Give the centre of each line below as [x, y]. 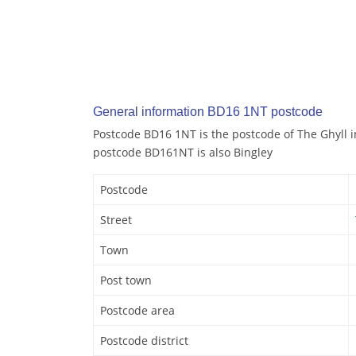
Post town [126, 281]
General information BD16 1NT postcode [208, 112]
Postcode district [144, 341]
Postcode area [137, 311]
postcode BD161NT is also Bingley [183, 153]
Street [116, 220]
